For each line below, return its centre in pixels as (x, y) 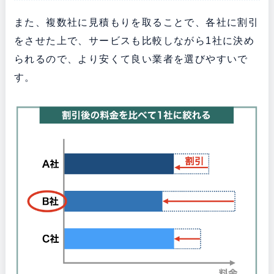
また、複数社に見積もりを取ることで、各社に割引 (136, 23)
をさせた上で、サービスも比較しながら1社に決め (134, 41)
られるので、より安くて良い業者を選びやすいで (131, 59)
